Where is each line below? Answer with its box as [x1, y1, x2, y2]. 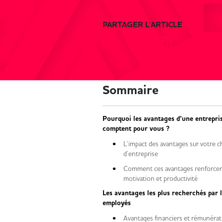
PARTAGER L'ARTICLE [103, 19, 182, 30]
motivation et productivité [123, 174, 206, 182]
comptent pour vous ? [103, 124, 173, 133]
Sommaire [103, 82, 159, 99]
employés [103, 199, 139, 208]
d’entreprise [123, 150, 162, 158]
